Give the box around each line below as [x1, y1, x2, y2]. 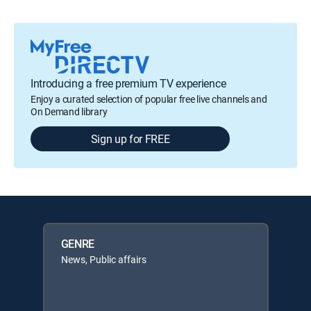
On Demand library [31, 105, 108, 118]
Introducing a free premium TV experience [31, 76, 226, 91]
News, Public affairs [60, 253, 146, 266]
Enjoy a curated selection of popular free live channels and [31, 92, 267, 106]
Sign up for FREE [90, 131, 170, 146]
